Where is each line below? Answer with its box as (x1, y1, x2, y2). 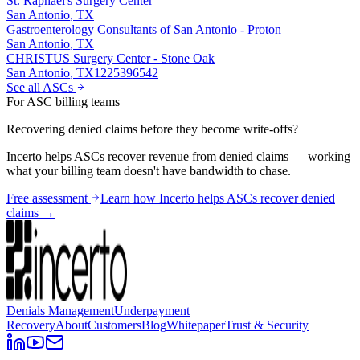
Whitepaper (166, 318, 225, 333)
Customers (88, 318, 141, 333)
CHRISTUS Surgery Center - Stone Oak (6, 51, 215, 66)
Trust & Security (225, 318, 309, 333)
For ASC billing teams (6, 95, 120, 109)
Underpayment (114, 304, 190, 318)
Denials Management (6, 304, 114, 318)
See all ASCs (6, 80, 76, 95)
